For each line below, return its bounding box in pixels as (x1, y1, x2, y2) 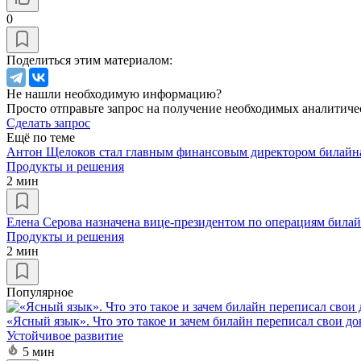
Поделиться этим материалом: (6, 52, 172, 67)
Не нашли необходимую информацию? (6, 86, 222, 101)
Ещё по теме (6, 130, 75, 144)
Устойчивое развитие (6, 328, 123, 342)
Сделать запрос (6, 115, 90, 130)
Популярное (6, 284, 73, 299)
